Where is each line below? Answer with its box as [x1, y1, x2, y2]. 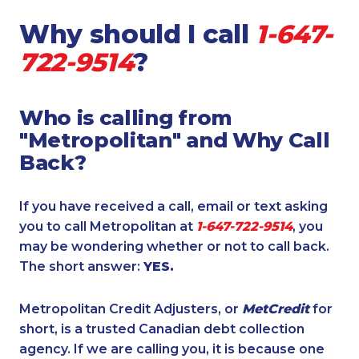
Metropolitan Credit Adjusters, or [19, 301, 242, 317]
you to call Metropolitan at [19, 219, 196, 235]
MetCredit [242, 301, 309, 317]
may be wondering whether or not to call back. [19, 239, 329, 255]
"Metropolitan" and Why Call [19, 127, 330, 153]
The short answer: [19, 259, 143, 275]
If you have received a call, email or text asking [19, 199, 328, 215]
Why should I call [19, 18, 256, 50]
